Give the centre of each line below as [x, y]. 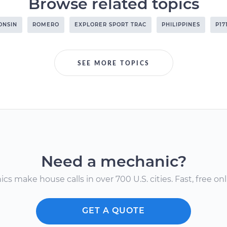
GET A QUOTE [113, 211]
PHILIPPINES [181, 25]
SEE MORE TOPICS [113, 63]
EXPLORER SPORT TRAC [110, 25]
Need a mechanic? [113, 161]
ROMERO [46, 25]
